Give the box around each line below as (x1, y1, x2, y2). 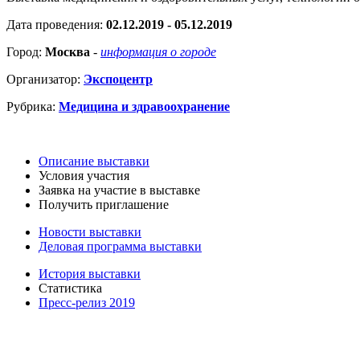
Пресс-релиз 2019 (39, 296, 135, 310)
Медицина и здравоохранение (59, 100, 230, 114)
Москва (45, 45, 90, 59)
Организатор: (6, 72, 84, 87)
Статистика (39, 281, 102, 296)
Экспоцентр (84, 72, 153, 87)
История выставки (39, 267, 141, 281)
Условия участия (39, 169, 129, 183)
